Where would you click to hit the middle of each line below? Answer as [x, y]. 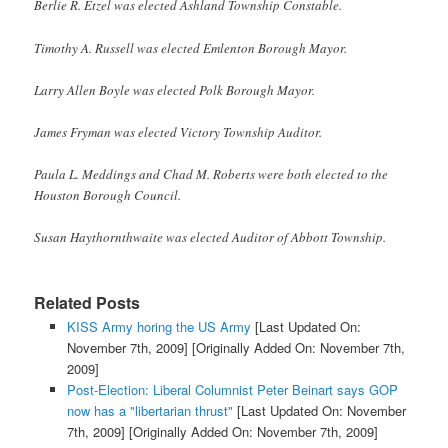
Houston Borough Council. [108, 194]
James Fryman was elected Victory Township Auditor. [178, 131]
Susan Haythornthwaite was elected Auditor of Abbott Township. [210, 237]
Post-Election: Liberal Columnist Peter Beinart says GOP [232, 390]
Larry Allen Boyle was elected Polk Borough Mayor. [175, 89]
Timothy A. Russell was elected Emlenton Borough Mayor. [191, 47]
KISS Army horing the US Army [158, 327]
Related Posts [87, 303]
